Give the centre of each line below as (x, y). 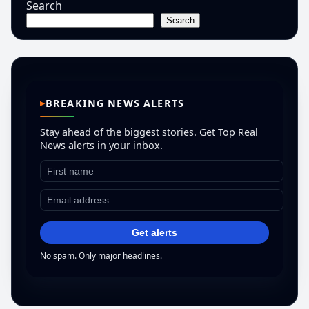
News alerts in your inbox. (101, 145)
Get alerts (154, 233)
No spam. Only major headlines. (101, 256)
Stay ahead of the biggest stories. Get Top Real (149, 132)
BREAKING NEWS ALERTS (114, 103)
